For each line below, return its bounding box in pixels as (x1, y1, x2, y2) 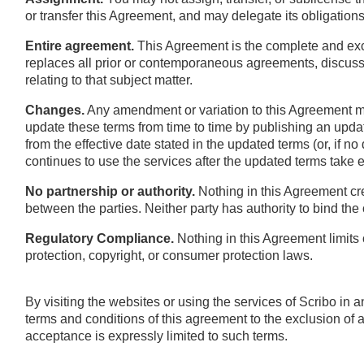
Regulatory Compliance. (24, 231, 174, 245)
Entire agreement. (24, 38, 134, 53)
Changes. (24, 102, 84, 117)
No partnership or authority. (24, 184, 198, 198)
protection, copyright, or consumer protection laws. (24, 248, 313, 262)
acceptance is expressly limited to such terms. (24, 328, 288, 343)
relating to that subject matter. (24, 72, 193, 87)
